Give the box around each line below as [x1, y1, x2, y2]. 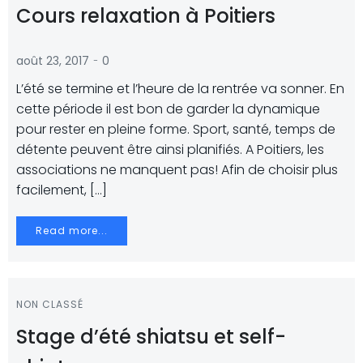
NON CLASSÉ [16, 297, 83, 311]
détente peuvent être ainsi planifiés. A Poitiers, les [16, 140, 324, 159]
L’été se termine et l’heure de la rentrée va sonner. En [16, 79, 344, 98]
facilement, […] [16, 181, 107, 199]
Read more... [36, 224, 108, 237]
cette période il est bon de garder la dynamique [16, 100, 320, 118]
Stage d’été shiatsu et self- [16, 323, 286, 350]
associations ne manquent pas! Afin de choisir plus [16, 160, 338, 179]
